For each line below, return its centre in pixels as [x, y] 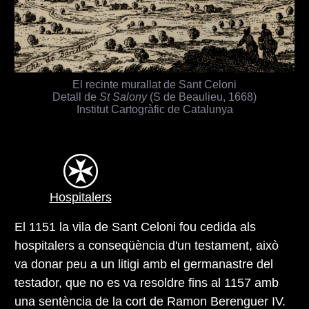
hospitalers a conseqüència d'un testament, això [147, 245]
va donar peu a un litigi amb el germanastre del [144, 264]
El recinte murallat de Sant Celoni [154, 84]
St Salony [123, 96]
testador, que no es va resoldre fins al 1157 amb [147, 282]
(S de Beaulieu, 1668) [202, 96]
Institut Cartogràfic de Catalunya [154, 109]
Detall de [76, 96]
